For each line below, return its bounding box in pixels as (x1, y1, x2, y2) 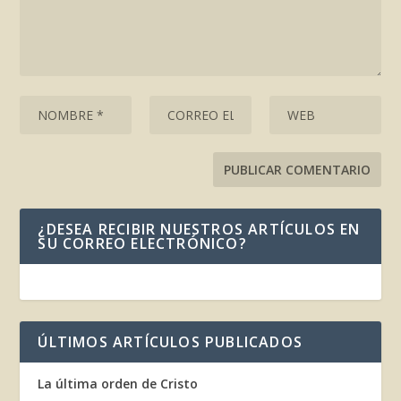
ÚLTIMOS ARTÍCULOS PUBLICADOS (38, 332, 303, 353)
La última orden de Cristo (38, 375, 199, 393)
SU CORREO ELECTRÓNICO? (38, 234, 247, 254)
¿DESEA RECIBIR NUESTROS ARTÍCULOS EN (38, 219, 361, 240)
